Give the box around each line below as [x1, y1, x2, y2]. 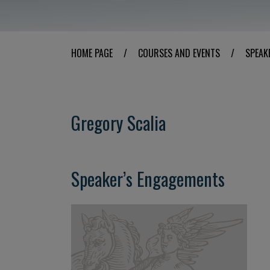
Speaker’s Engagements [71, 165, 225, 192]
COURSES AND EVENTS [138, 46, 220, 60]
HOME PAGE [71, 46, 113, 60]
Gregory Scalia [71, 109, 166, 136]
